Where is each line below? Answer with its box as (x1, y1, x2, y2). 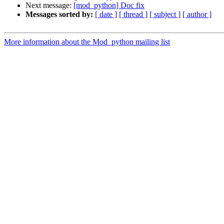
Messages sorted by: (25, 10, 93, 19)
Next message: (25, 1, 73, 10)
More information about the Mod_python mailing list (4, 37, 170, 46)
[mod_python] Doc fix (73, 1, 144, 10)
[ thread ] (119, 10, 147, 19)
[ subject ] (149, 10, 180, 19)
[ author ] (182, 10, 211, 19)
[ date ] (95, 10, 117, 19)
